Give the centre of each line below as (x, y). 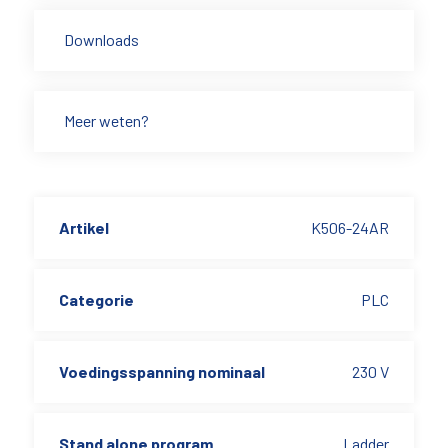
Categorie (96, 299)
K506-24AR (350, 227)
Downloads (101, 39)
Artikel (83, 227)
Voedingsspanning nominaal (161, 371)
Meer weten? (106, 120)
